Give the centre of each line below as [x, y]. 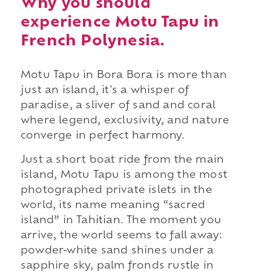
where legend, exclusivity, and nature [125, 121]
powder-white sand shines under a [117, 251]
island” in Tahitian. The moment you [121, 220]
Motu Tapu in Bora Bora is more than [123, 76]
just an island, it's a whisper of [105, 91]
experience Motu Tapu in [120, 23]
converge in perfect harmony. [103, 136]
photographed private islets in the [116, 190]
